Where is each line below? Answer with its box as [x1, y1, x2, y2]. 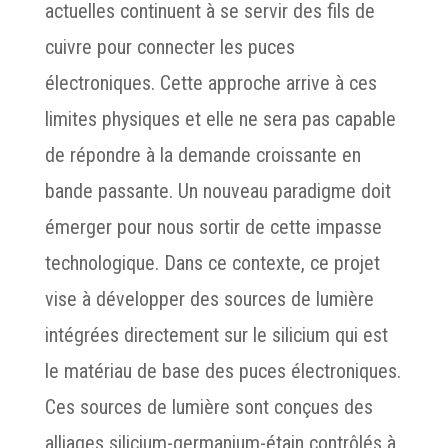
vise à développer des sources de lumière [44, 287, 374, 311]
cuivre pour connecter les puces [44, 35, 295, 59]
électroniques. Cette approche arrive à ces [44, 71, 377, 95]
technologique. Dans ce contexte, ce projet [44, 251, 380, 275]
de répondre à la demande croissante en [44, 143, 361, 167]
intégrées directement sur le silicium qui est [44, 323, 388, 347]
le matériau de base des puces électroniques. [44, 359, 401, 383]
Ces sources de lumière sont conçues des [44, 395, 373, 419]
